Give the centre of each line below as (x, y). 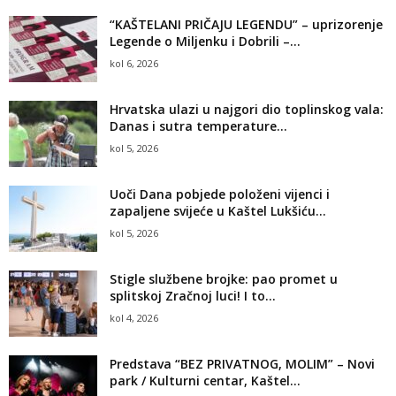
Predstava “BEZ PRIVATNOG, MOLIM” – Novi (242, 364)
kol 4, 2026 (134, 318)
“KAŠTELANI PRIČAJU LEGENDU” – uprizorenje (246, 25)
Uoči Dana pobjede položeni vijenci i (220, 194)
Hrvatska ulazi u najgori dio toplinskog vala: (247, 110)
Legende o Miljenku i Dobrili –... (205, 42)
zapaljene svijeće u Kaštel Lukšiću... (218, 211)
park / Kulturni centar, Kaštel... (205, 381)
